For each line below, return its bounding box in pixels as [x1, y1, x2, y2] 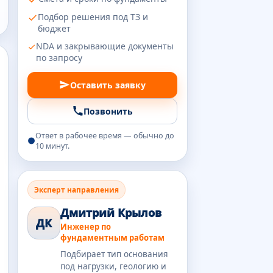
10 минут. [35, 140, 69, 151]
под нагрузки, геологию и [60, 260, 166, 272]
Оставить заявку [70, 79, 146, 91]
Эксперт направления [34, 184, 119, 195]
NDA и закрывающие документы [35, 40, 174, 52]
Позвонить [83, 105, 133, 117]
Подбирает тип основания [60, 248, 168, 260]
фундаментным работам [60, 232, 165, 243]
